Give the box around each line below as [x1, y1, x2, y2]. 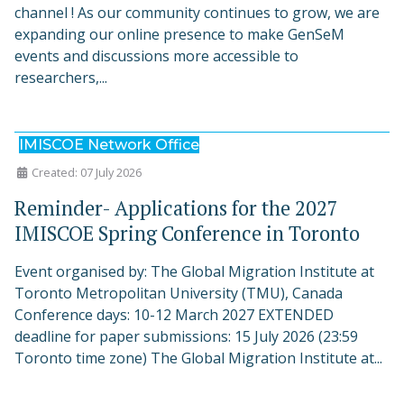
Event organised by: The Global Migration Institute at [14, 262, 374, 282]
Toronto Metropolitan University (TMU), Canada [14, 283, 343, 304]
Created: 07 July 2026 [32, 164, 142, 181]
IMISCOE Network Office [19, 136, 199, 154]
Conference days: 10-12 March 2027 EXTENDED [14, 305, 334, 326]
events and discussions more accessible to [14, 46, 298, 67]
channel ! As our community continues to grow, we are [14, 3, 380, 23]
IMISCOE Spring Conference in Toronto [14, 220, 360, 247]
